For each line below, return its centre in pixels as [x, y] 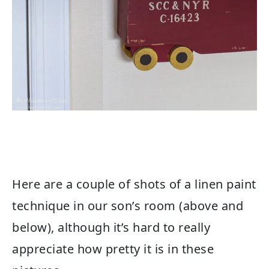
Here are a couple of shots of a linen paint [134, 184]
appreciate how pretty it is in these [113, 249]
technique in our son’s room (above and [128, 206]
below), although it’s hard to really [111, 228]
